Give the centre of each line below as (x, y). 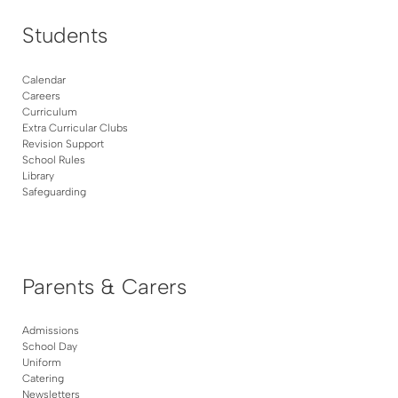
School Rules (54, 159)
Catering (43, 379)
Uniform (42, 363)
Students (65, 36)
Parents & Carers (104, 287)
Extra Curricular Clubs (75, 127)
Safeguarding (54, 191)
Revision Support (63, 143)
